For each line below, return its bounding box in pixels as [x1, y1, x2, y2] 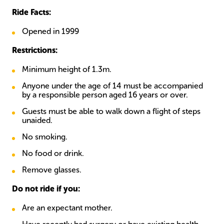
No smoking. [22, 132, 67, 141]
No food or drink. [22, 148, 84, 158]
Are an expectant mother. [22, 203, 112, 212]
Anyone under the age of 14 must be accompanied [22, 81, 203, 90]
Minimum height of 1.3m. [22, 64, 111, 74]
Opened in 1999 [22, 26, 79, 36]
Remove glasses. [22, 165, 81, 174]
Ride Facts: [12, 7, 51, 17]
